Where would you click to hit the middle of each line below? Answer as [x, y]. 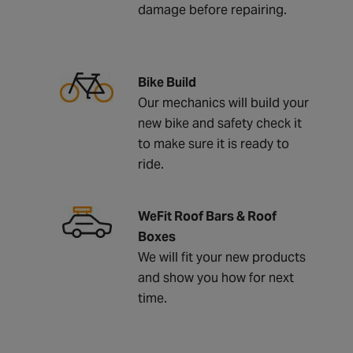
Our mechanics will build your [223, 102]
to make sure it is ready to [214, 143]
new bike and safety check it [220, 123]
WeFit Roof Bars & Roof [207, 216]
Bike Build [167, 82]
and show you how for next [216, 277]
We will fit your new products [222, 257]
